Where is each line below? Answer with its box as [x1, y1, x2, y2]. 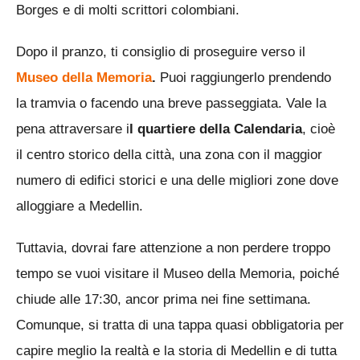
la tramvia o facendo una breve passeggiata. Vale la [16, 95, 326, 111]
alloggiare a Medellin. [16, 198, 143, 214]
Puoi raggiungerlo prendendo [156, 69, 331, 85]
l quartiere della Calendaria [129, 121, 302, 137]
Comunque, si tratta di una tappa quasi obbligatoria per [16, 317, 344, 333]
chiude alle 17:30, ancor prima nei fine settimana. [16, 291, 311, 307]
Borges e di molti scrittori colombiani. [16, 2, 239, 18]
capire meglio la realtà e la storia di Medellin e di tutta [16, 342, 337, 358]
